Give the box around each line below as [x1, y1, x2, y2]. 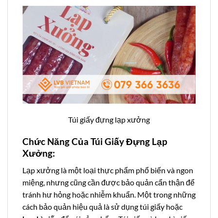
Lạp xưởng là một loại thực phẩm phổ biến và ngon [22, 165, 193, 175]
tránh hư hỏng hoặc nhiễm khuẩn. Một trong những [22, 189, 196, 199]
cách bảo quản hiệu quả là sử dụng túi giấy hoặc [22, 201, 182, 211]
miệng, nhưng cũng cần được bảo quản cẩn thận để [22, 177, 195, 187]
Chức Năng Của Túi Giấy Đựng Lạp [22, 136, 167, 147]
